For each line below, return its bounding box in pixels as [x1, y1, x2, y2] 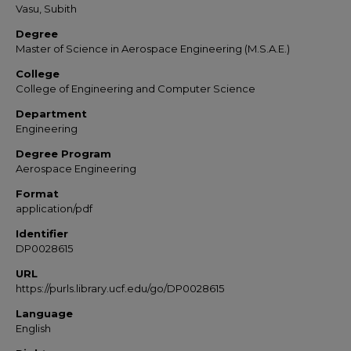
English [16, 322, 51, 335]
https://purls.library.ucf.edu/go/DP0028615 [16, 282, 224, 295]
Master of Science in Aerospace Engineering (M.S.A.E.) [16, 42, 290, 55]
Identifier [16, 227, 68, 240]
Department [16, 107, 87, 120]
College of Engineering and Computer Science [16, 82, 255, 95]
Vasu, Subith [16, 2, 77, 15]
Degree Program [16, 147, 111, 160]
